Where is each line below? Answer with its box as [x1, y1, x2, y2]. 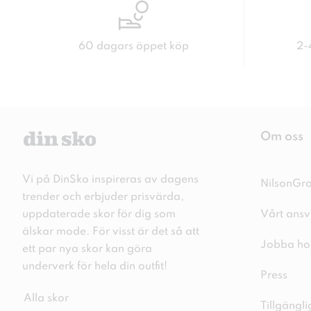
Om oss [260, 131, 304, 143]
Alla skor [24, 293, 69, 304]
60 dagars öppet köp [78, 41, 189, 52]
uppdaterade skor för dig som [22, 209, 176, 220]
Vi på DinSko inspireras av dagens [22, 174, 199, 185]
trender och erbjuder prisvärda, [22, 192, 184, 203]
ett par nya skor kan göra [22, 244, 152, 255]
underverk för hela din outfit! [22, 261, 167, 272]
